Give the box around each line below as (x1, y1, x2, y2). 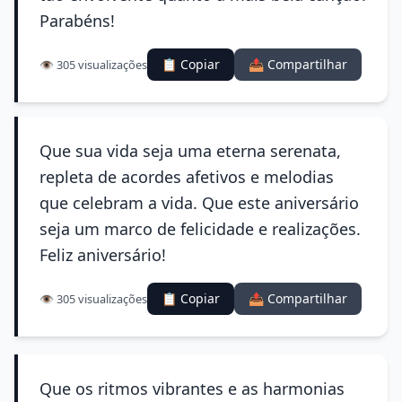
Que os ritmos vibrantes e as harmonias (39, 378, 345, 399)
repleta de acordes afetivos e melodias (39, 166, 334, 188)
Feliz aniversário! (39, 244, 166, 266)
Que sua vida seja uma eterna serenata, (39, 140, 341, 162)
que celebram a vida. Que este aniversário (39, 192, 359, 214)
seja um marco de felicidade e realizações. (39, 218, 361, 240)
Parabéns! (39, 10, 115, 31)
